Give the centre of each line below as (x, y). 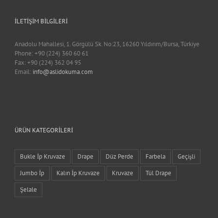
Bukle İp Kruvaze (43, 156)
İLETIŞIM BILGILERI (41, 21)
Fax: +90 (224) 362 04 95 (48, 62)
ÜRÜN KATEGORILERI (44, 130)
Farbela (155, 156)
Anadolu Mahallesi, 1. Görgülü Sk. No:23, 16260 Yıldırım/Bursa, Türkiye (107, 44)
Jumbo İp (32, 173)
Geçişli (186, 156)
